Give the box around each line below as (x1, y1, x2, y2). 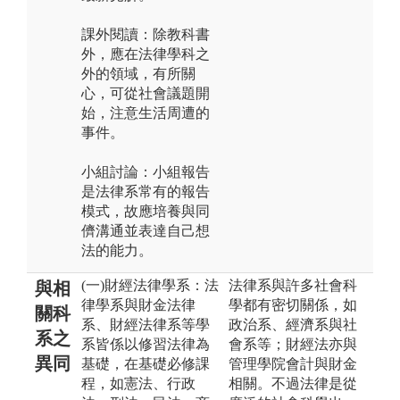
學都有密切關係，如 (229, 296, 357, 312)
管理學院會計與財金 (229, 355, 357, 371)
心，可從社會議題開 (81, 85, 210, 101)
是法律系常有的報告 (81, 183, 210, 199)
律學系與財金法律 (81, 296, 196, 312)
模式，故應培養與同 (81, 203, 210, 219)
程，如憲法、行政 (81, 375, 196, 391)
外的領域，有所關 (81, 65, 196, 81)
